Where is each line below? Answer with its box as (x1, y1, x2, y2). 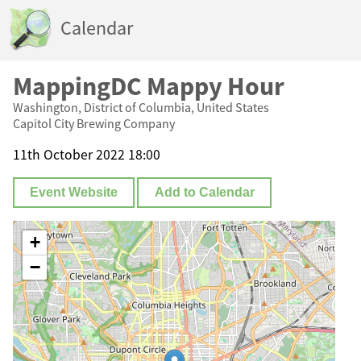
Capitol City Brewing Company (13, 115, 175, 131)
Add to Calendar (154, 185, 255, 200)
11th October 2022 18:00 (13, 145, 160, 164)
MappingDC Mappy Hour (13, 70, 284, 102)
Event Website (30, 185, 118, 200)
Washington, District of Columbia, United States (13, 99, 269, 115)
